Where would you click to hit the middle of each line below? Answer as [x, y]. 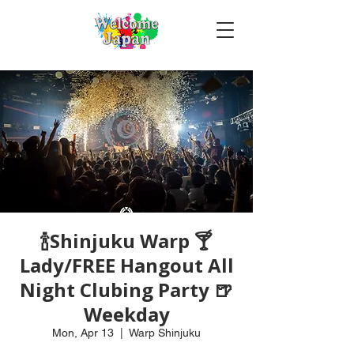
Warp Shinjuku [165, 333]
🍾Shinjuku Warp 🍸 [126, 241]
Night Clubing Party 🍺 [126, 290]
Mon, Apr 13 [83, 333]
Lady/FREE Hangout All [126, 265]
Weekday [126, 314]
